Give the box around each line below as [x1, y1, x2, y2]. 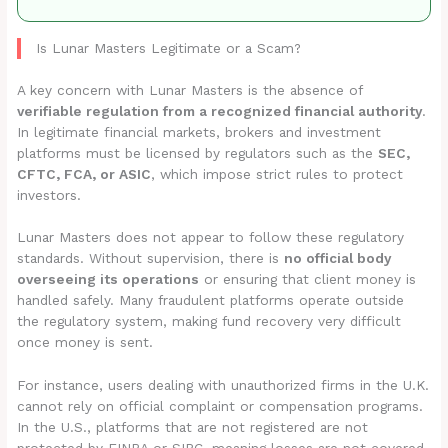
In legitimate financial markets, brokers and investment [17, 123, 382, 140]
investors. [17, 186, 82, 203]
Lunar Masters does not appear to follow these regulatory [17, 229, 405, 246]
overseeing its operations [17, 271, 200, 288]
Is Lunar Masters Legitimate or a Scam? [36, 40, 302, 56]
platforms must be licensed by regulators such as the [17, 144, 379, 161]
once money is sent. [17, 334, 154, 351]
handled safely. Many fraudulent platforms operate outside [17, 292, 405, 309]
